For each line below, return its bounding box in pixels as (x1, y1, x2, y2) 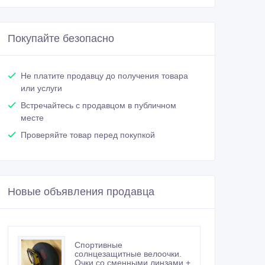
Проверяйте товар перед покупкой (21, 130, 155, 140)
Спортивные (75, 240, 122, 250)
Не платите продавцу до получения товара (21, 71, 188, 81)
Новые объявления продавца (8, 186, 154, 198)
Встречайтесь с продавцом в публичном (21, 101, 176, 111)
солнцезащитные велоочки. (75, 249, 182, 259)
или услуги (21, 83, 62, 93)
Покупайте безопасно (8, 33, 114, 45)
